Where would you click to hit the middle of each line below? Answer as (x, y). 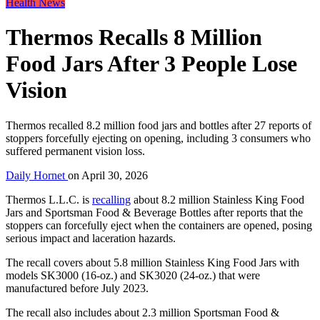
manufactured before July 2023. (77, 288)
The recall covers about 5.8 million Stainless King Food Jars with (152, 262)
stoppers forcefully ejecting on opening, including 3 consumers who (158, 138)
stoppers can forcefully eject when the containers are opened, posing (159, 225)
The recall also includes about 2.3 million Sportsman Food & (142, 312)
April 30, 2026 (115, 175)
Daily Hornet (37, 175)
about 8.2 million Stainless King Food (217, 199)
